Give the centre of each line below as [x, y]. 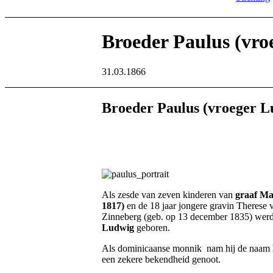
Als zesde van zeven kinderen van [167, 194]
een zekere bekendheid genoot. [161, 259]
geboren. [152, 227]
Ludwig [118, 227]
